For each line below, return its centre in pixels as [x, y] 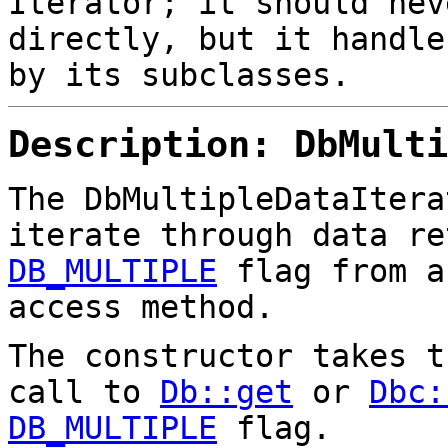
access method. [141, 306]
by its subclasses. [179, 75]
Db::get [226, 391]
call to [84, 391]
